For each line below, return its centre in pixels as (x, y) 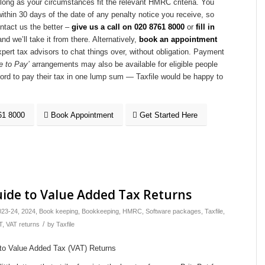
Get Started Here (169, 115)
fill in (205, 27)
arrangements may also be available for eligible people (124, 64)
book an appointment (178, 39)
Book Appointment (83, 115)
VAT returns (23, 224)
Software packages (173, 211)
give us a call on (103, 27)
